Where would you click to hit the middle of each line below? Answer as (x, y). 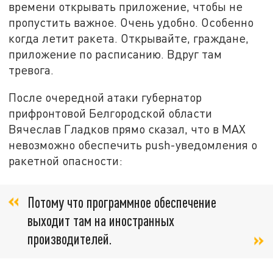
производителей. (70, 238)
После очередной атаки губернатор (105, 97)
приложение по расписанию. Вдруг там (115, 54)
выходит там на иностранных (101, 220)
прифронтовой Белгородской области (111, 113)
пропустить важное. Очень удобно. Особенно (131, 22)
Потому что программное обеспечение (122, 202)
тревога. (31, 69)
